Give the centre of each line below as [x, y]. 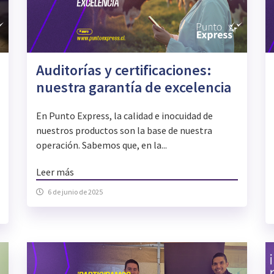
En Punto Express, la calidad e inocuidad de [124, 116]
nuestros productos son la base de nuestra [124, 131]
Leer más [55, 172]
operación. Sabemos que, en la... [101, 145]
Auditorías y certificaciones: [124, 70]
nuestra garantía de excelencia [133, 87]
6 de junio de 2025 [75, 192]
